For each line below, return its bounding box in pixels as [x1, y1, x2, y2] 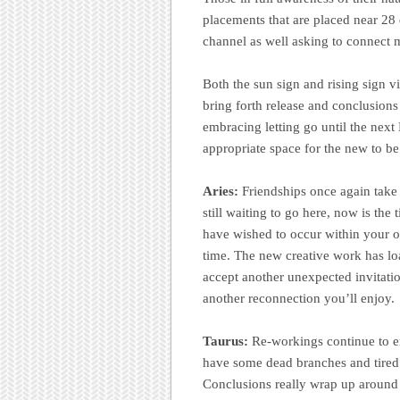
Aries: [203, 184, 238, 199]
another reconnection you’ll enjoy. [203, 291, 395, 306]
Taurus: [203, 334, 248, 349]
